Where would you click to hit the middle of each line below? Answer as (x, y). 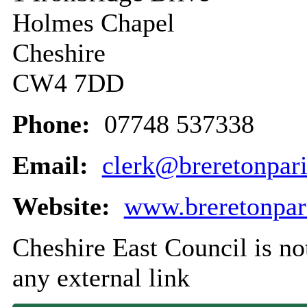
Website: (64, 207)
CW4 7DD (68, 83)
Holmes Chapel (93, 23)
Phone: (54, 124)
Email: (53, 165)
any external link (101, 278)
